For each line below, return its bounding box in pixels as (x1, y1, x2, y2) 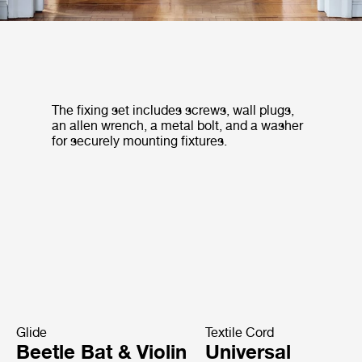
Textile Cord (204, 324, 274, 340)
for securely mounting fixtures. (52, 133, 227, 149)
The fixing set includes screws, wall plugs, (52, 102, 294, 118)
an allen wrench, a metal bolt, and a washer (52, 117, 303, 133)
